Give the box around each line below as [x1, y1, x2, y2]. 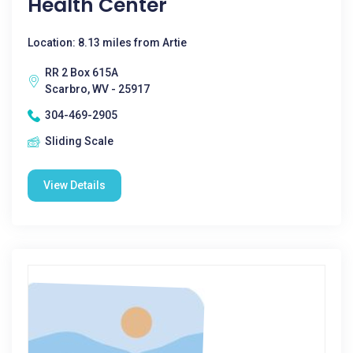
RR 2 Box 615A [45, 66, 118, 79]
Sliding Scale [45, 135, 113, 147]
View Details [43, 179, 106, 191]
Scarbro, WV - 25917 [45, 83, 150, 95]
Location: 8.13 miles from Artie [28, 36, 187, 49]
